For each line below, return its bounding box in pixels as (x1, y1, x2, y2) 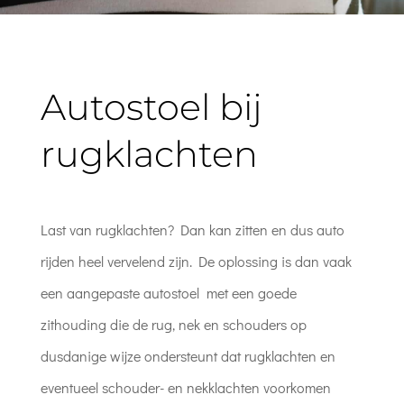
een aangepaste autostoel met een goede (40, 283, 297, 302)
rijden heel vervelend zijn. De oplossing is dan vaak (40, 252, 352, 271)
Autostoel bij (40, 85, 262, 129)
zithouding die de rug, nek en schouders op (40, 315, 307, 334)
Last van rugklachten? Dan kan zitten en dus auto (40, 220, 344, 239)
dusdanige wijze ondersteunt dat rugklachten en (40, 346, 335, 365)
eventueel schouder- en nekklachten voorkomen (40, 378, 331, 397)
